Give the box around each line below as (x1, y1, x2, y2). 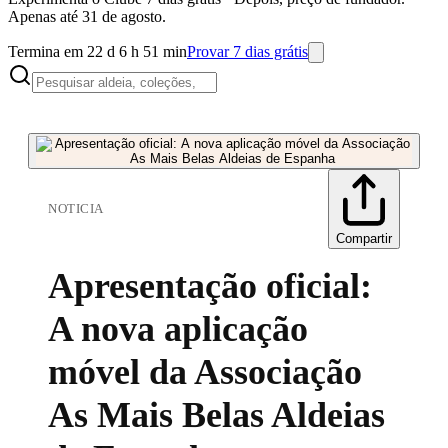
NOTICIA (48, 201, 104, 216)
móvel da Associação (48, 352, 362, 392)
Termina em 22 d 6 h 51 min (8, 43, 187, 60)
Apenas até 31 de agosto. (8, 8, 166, 25)
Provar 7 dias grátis (187, 43, 308, 60)
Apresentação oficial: (48, 266, 372, 306)
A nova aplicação (48, 309, 308, 349)
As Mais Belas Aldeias (48, 395, 385, 435)
